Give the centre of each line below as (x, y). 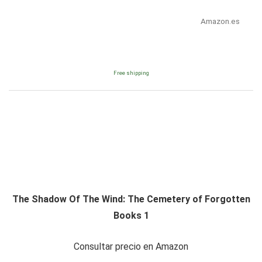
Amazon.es (220, 21)
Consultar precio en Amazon (131, 247)
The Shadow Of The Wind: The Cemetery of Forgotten (131, 199)
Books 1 (131, 216)
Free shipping (131, 73)
